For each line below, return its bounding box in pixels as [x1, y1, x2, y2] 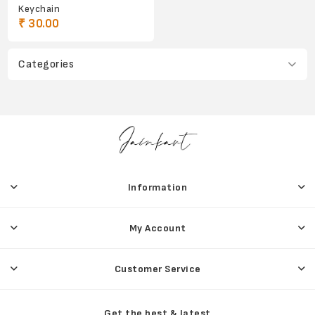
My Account [129, 221, 186, 234]
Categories [18, 57, 75, 71]
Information [127, 181, 188, 193]
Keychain [18, 2, 60, 15]
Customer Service [114, 262, 201, 275]
